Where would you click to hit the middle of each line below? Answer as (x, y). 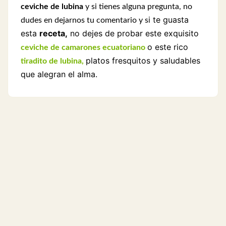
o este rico (168, 47)
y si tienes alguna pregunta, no (138, 7)
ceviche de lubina (52, 7)
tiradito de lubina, (52, 61)
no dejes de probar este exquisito (133, 33)
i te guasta (168, 20)
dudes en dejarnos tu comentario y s (84, 20)
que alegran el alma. (59, 74)
